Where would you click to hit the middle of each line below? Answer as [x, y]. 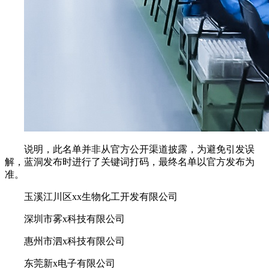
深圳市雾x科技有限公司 [74, 219]
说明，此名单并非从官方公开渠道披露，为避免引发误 [139, 150]
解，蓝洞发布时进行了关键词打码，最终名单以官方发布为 [130, 162]
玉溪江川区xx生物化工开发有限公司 [101, 197]
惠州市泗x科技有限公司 [74, 241]
